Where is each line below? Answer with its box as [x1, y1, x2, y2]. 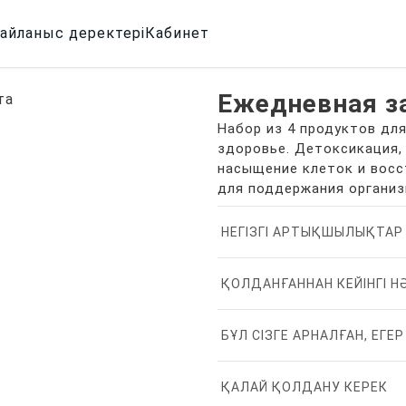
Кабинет [144, 24, 209, 42]
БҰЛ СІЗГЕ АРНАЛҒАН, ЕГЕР [221, 327, 404, 343]
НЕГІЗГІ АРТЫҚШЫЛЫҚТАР [221, 224, 403, 239]
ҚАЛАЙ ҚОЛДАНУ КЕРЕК [221, 379, 388, 394]
